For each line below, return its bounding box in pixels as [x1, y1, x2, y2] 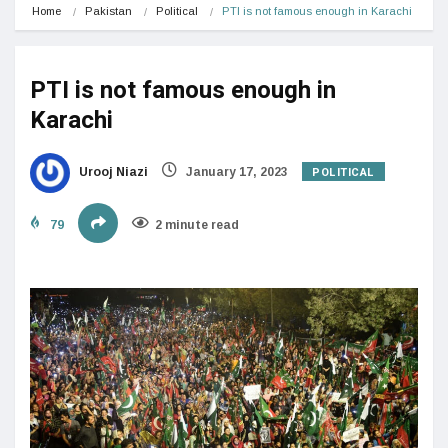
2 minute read [155, 217, 239, 232]
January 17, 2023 [183, 164, 288, 179]
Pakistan [85, 4, 132, 17]
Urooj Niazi [76, 164, 148, 179]
